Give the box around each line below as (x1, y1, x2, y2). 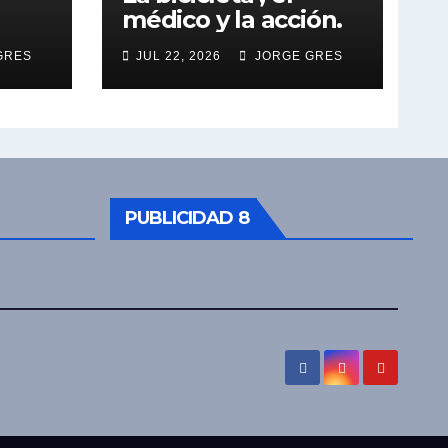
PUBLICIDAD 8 (124, 206, 249, 229)
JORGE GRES (251, 48, 343, 63)
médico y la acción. (122, 4, 343, 34)
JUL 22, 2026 (136, 48, 221, 63)
